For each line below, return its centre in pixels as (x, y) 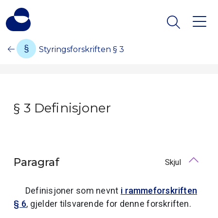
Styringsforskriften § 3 (82, 49)
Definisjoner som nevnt (73, 191)
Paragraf (36, 162)
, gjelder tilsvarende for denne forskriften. (109, 204)
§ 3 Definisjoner (63, 108)
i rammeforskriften (159, 191)
